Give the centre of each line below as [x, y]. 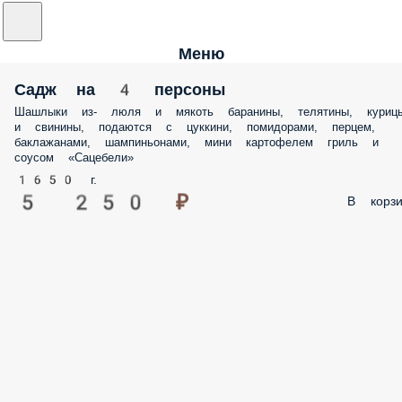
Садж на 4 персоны [120, 89]
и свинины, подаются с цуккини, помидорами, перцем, [195, 127]
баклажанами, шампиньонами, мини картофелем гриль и [197, 142]
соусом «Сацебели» [74, 157]
